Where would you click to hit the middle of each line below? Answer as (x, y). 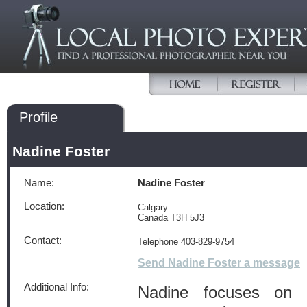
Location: (44, 206)
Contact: (43, 241)
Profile (38, 117)
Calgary (153, 207)
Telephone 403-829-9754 (186, 242)
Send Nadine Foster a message (219, 263)
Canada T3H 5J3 (171, 218)
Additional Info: (57, 287)
